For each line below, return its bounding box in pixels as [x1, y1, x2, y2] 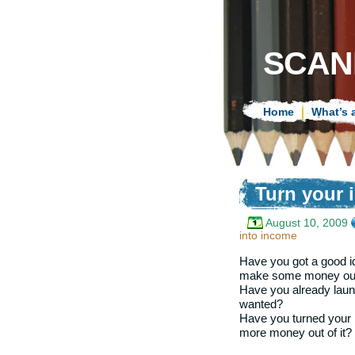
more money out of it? [239, 325, 352, 339]
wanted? [239, 296, 283, 311]
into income [239, 229, 297, 242]
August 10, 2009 [265, 216, 348, 230]
